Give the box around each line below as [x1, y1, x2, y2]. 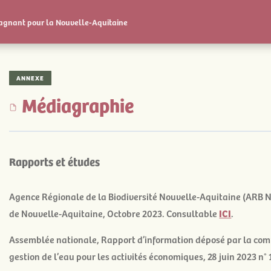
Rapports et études [9, 152, 100, 169]
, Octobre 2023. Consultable [103, 206, 220, 220]
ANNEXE [16, 73, 45, 82]
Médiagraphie [22, 90, 134, 118]
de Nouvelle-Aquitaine [9, 206, 103, 220]
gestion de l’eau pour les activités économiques [9, 249, 204, 263]
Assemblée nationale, [9, 232, 102, 246]
